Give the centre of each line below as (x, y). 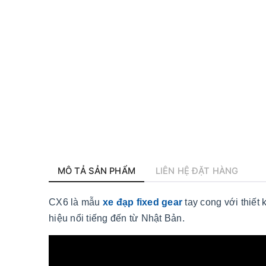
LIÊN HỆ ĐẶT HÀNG (197, 171)
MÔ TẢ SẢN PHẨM (96, 171)
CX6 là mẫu (76, 202)
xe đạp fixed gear (142, 202)
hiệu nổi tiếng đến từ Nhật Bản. (117, 218)
